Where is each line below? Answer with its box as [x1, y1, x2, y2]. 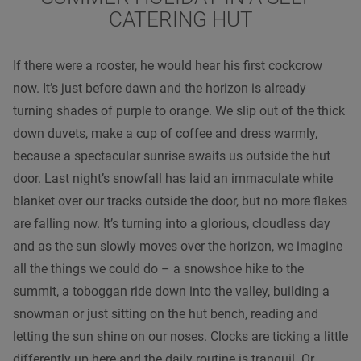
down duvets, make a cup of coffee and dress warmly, [13, 125, 317, 141]
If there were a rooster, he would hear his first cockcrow [13, 57, 322, 73]
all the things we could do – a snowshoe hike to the [13, 260, 304, 276]
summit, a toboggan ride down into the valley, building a [13, 283, 330, 299]
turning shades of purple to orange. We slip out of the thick [13, 102, 345, 118]
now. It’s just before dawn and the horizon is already [13, 80, 306, 96]
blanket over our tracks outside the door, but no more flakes [13, 193, 347, 209]
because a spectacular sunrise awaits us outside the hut [13, 147, 330, 164]
